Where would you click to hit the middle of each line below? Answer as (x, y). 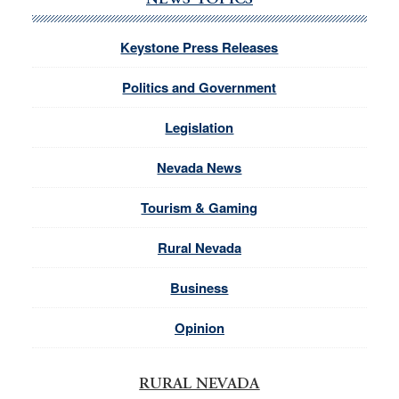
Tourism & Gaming (199, 208)
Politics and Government (199, 88)
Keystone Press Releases (199, 48)
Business (199, 288)
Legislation (199, 128)
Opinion (199, 328)
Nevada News (199, 168)
